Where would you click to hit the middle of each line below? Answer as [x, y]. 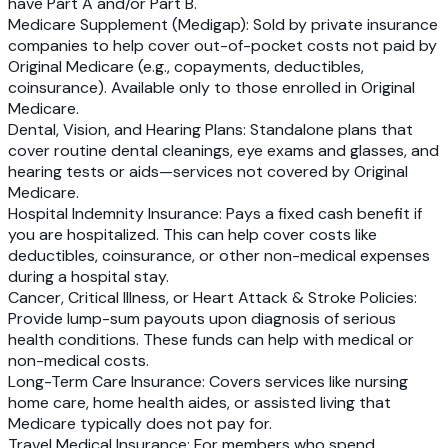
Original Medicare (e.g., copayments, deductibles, [186, 67]
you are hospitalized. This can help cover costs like [192, 235]
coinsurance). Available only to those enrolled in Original [211, 88]
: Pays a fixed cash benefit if [320, 214]
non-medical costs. [78, 361]
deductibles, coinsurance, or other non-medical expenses [219, 256]
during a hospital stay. [88, 277]
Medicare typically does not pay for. [140, 424]
